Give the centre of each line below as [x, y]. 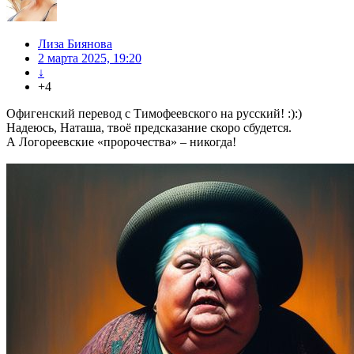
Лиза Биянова [75, 44]
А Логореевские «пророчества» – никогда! [121, 142]
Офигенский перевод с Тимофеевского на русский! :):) [154, 114]
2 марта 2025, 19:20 [90, 58]
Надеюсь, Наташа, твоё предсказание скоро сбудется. [149, 128]
